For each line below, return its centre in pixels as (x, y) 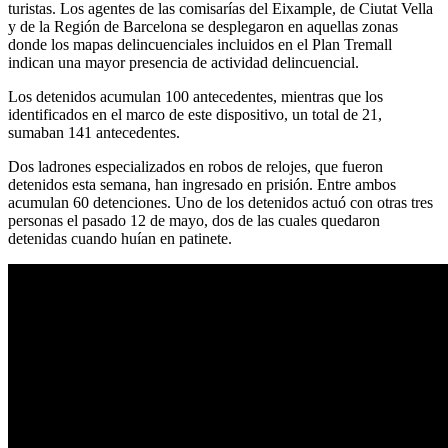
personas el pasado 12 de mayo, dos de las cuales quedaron (194, 221)
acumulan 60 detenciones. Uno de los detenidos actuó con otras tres (220, 203)
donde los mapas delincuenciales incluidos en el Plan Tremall (200, 45)
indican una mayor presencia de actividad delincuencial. (183, 63)
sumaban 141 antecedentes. (94, 133)
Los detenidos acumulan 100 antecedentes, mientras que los (195, 97)
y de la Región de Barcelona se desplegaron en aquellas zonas (203, 27)
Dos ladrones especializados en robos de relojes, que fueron (195, 167)
